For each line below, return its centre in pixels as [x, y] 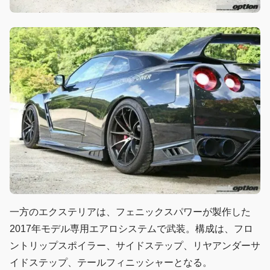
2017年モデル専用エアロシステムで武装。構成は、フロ [131, 229]
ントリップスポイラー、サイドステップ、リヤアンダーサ [135, 246]
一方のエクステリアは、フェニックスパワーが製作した [130, 212]
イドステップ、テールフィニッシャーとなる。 [111, 263]
